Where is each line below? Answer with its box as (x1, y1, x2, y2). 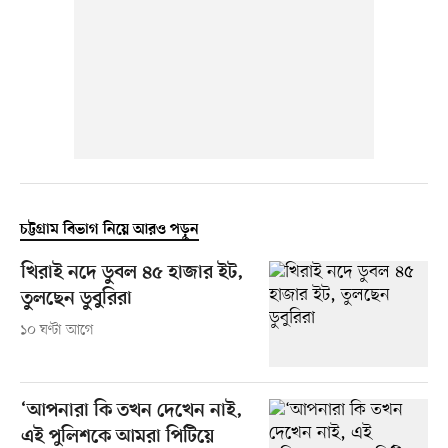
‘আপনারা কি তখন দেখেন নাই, (20, 400, 243, 424)
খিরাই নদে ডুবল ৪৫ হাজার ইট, (20, 262, 244, 286)
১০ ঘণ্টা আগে (19, 321, 94, 341)
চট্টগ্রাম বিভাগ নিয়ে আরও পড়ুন (19, 221, 199, 240)
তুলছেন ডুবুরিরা (20, 288, 132, 312)
